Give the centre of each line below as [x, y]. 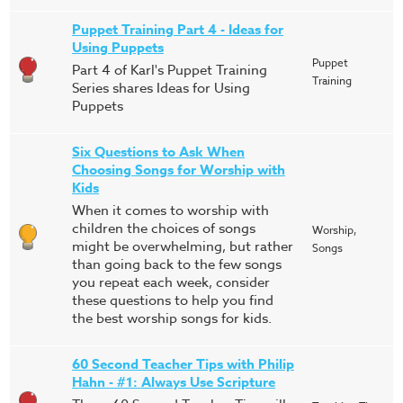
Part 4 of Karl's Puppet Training [170, 70]
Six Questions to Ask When [158, 152]
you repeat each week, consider [171, 282]
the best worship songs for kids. [172, 318]
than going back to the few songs [177, 264]
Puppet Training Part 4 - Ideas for [178, 29]
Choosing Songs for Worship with [179, 170]
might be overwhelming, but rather [183, 246]
